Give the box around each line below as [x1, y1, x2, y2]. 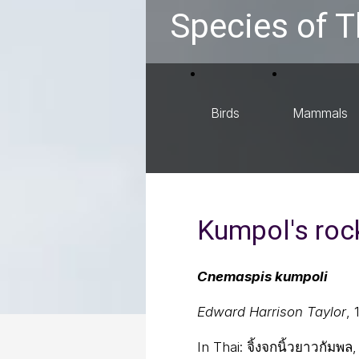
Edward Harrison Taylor [197, 304, 346, 320]
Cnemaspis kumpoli [197, 268, 328, 284]
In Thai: [197, 339, 247, 355]
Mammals [292, 105, 348, 121]
